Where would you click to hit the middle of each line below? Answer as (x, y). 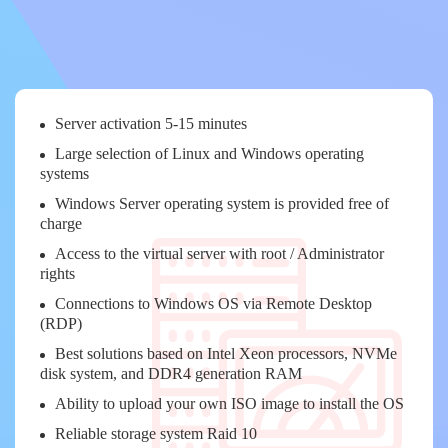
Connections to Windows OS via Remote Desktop (213, 303)
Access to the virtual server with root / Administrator (219, 253)
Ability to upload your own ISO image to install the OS (229, 403)
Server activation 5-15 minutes (151, 123)
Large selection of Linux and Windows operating (209, 153)
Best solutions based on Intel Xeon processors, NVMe (226, 353)
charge (61, 223)
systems (64, 173)
